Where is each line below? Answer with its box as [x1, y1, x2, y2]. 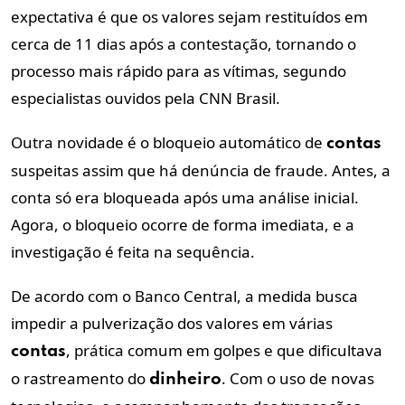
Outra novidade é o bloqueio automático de [11, 132, 326, 154]
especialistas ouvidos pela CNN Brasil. [11, 88, 280, 109]
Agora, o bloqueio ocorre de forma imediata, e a [11, 214, 354, 236]
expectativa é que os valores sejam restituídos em [11, 6, 368, 28]
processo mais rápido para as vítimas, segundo [11, 61, 346, 82]
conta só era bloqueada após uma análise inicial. [11, 187, 359, 209]
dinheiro [149, 371, 221, 389]
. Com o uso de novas [221, 368, 374, 390]
